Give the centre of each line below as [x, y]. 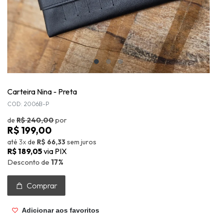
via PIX [55, 151]
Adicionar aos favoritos [60, 210]
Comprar [41, 185]
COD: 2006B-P [28, 104]
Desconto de [29, 162]
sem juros [82, 142]
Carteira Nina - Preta [42, 92]
